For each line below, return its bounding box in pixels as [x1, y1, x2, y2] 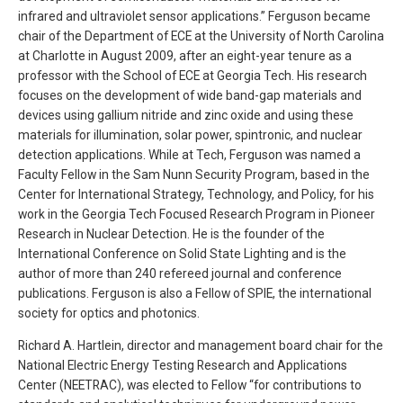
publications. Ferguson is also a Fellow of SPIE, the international [18, 285, 372, 300]
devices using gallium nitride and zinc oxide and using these [18, 107, 354, 122]
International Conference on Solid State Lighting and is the [18, 246, 346, 261]
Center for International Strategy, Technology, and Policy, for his [18, 186, 374, 201]
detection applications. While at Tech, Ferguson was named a [18, 147, 361, 162]
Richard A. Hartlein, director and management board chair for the [18, 337, 383, 353]
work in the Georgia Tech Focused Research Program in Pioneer [18, 206, 375, 221]
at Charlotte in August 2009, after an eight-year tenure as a [18, 48, 352, 63]
